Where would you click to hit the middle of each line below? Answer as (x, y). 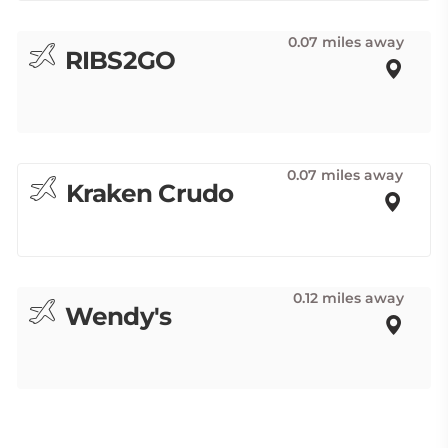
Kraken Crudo (146, 193)
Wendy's (115, 316)
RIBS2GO (117, 60)
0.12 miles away (348, 298)
